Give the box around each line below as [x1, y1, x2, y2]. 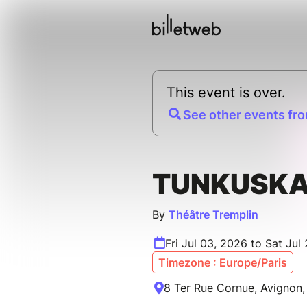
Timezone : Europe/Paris [158, 256, 287, 270]
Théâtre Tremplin [169, 208, 258, 222]
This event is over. [167, 84, 286, 101]
